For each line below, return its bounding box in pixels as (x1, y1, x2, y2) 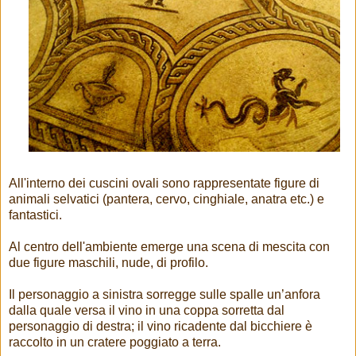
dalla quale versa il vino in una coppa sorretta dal (9, 304, 284, 318)
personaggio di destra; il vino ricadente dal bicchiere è (9, 319, 312, 334)
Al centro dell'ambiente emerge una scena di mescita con (9, 240, 330, 254)
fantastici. (9, 208, 62, 222)
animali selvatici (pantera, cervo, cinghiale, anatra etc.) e (9, 192, 324, 207)
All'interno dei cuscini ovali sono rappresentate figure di (9, 176, 319, 191)
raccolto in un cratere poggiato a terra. (9, 335, 221, 350)
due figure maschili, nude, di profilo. (9, 256, 208, 270)
